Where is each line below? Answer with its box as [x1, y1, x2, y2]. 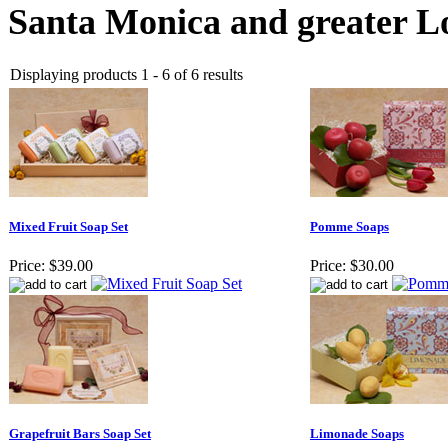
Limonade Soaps [310, 426, 404, 442]
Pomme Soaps [310, 219, 389, 235]
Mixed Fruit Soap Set [9, 219, 128, 235]
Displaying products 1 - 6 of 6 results [10, 66, 243, 84]
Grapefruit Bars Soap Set [9, 426, 151, 442]
